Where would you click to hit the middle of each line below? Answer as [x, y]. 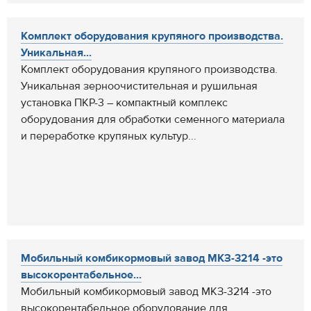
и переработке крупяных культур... [109, 136]
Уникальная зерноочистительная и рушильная [139, 86]
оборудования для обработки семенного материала [153, 119]
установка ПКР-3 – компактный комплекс [124, 103]
